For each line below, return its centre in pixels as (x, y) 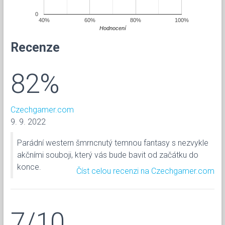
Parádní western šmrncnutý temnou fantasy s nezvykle (113, 143)
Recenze (35, 47)
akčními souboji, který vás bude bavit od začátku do (108, 155)
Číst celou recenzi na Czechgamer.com (145, 171)
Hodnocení (113, 28)
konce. (29, 167)
